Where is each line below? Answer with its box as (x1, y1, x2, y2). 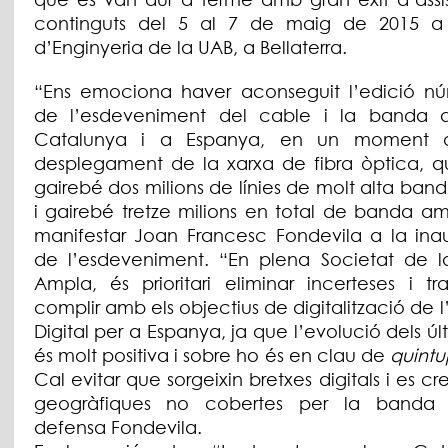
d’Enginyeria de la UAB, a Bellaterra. (33, 37, 347, 58)
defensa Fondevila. (33, 417, 202, 438)
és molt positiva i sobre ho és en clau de (33, 345, 391, 366)
